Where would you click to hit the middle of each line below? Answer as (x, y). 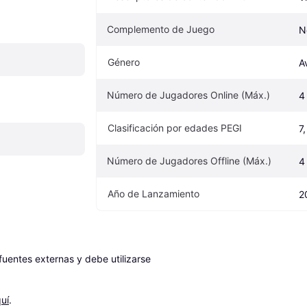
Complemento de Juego (161, 29)
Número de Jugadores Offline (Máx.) (189, 160)
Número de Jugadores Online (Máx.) (188, 95)
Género (124, 62)
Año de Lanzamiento (153, 193)
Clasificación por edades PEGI (175, 127)
